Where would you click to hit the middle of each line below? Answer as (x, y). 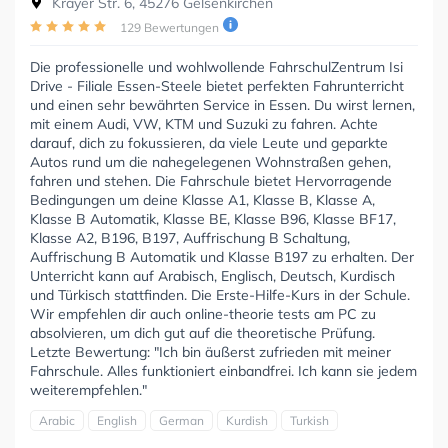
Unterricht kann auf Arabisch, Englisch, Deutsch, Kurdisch (212, 275)
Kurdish (247, 420)
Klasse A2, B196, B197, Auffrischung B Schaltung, (190, 237)
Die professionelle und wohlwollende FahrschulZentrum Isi (216, 66)
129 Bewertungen (169, 27)
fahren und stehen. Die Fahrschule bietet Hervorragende (211, 180)
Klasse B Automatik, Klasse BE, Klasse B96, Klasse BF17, (213, 218)
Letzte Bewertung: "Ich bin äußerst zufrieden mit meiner (210, 351)
